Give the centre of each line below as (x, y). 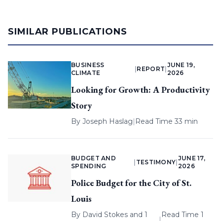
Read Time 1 (182, 215)
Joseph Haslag (108, 122)
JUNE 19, (181, 65)
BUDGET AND (94, 158)
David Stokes (105, 215)
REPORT (151, 69)
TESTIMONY (156, 162)
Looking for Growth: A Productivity (140, 90)
